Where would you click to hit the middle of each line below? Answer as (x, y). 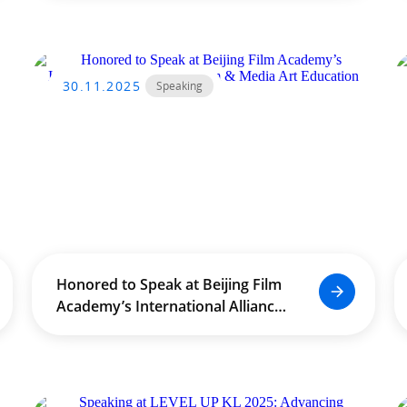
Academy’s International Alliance (169, 306)
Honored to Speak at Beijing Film (169, 284)
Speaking (179, 86)
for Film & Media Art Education (162, 328)
